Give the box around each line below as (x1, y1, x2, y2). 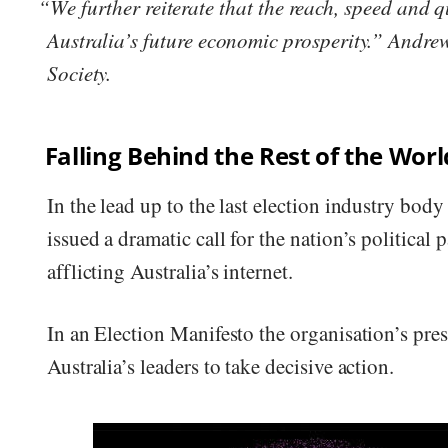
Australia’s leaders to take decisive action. (46, 351, 395, 380)
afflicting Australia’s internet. (46, 256, 293, 285)
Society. (46, 58, 112, 87)
